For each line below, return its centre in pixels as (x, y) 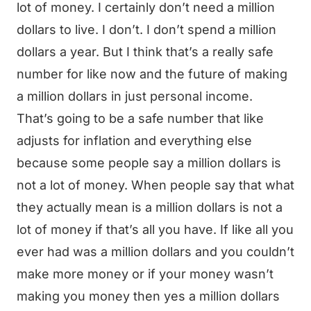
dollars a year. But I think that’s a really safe (145, 52)
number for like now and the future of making (152, 74)
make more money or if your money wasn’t (145, 274)
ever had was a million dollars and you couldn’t (155, 252)
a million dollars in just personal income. (135, 96)
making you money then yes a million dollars (148, 296)
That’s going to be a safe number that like (140, 118)
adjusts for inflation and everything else (134, 141)
